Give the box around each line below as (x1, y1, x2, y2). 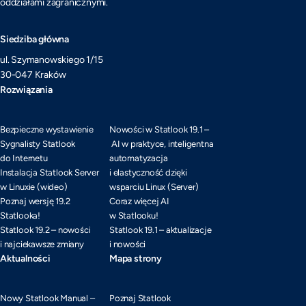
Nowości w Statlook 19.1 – (109, 124, 210, 135)
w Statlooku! (109, 210, 158, 221)
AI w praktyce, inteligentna (109, 139, 214, 149)
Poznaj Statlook (109, 293, 171, 303)
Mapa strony (109, 253, 162, 264)
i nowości (109, 239, 146, 249)
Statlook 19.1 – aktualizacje (109, 225, 212, 235)
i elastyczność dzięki (109, 167, 187, 178)
